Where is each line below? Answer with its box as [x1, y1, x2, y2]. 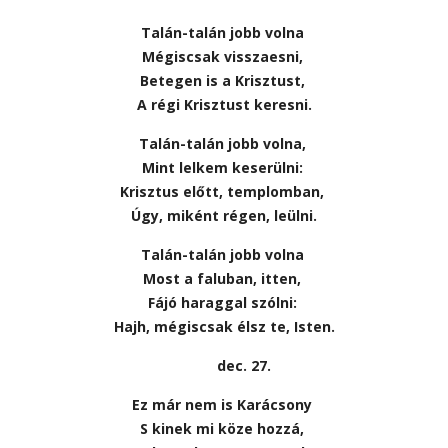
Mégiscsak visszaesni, [141, 46, 307, 66]
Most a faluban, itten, [143, 268, 305, 288]
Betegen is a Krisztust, [139, 70, 309, 90]
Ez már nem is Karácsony [132, 394, 316, 414]
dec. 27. [177, 355, 271, 375]
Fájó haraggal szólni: [147, 292, 301, 312]
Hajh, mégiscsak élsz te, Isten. [113, 316, 335, 336]
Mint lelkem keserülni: [141, 157, 307, 177]
